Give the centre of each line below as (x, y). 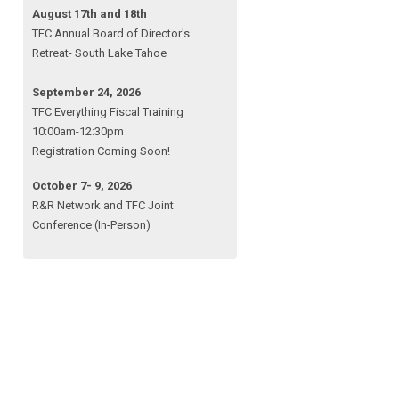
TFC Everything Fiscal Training (108, 111)
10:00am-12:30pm (78, 131)
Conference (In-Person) (93, 224)
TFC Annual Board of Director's (111, 33)
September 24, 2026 (86, 92)
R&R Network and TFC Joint (103, 205)
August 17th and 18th (90, 13)
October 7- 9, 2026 (82, 185)
